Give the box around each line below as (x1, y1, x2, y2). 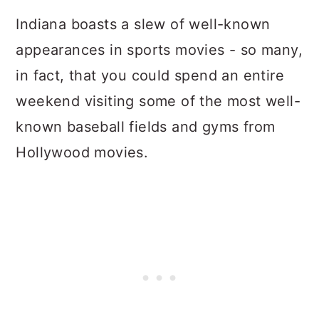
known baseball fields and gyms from (16, 118, 276, 135)
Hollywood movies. (16, 144, 149, 161)
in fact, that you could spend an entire (16, 67, 284, 84)
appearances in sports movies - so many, (16, 41, 303, 58)
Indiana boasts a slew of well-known (16, 16, 271, 33)
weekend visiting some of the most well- (16, 93, 300, 110)
